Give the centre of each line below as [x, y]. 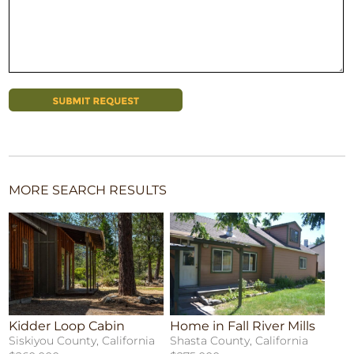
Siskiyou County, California [82, 341]
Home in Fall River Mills [243, 326]
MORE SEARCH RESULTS [88, 190]
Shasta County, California [239, 341]
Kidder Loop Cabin [67, 326]
